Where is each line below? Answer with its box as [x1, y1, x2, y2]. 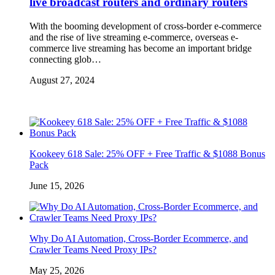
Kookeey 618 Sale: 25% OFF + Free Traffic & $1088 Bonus [29, 148, 265, 159]
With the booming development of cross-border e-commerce [29, 20, 261, 31]
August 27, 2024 [29, 74, 95, 85]
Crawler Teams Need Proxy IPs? [29, 244, 157, 255]
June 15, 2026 [29, 180, 84, 191]
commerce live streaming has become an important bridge [29, 42, 252, 53]
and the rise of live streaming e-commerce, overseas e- [29, 31, 238, 42]
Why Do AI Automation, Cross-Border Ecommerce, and [29, 233, 248, 244]
